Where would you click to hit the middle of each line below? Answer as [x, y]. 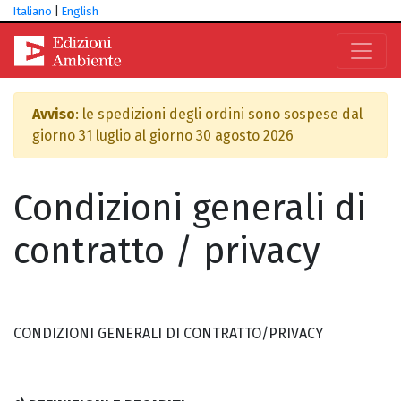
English [80, 11]
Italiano [33, 11]
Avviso [54, 114]
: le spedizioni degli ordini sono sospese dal [219, 114]
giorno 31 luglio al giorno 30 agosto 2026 [163, 136]
